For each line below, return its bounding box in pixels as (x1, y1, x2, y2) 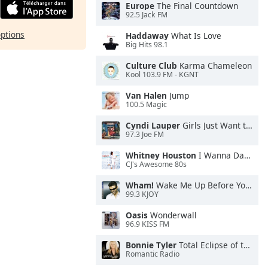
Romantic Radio (126, 249, 179, 260)
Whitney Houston (126, 150, 196, 161)
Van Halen (126, 90, 167, 101)
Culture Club (126, 60, 177, 71)
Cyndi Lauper (126, 120, 180, 131)
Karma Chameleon (177, 60, 252, 71)
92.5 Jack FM (126, 10, 167, 20)
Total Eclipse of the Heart (176, 239, 243, 251)
